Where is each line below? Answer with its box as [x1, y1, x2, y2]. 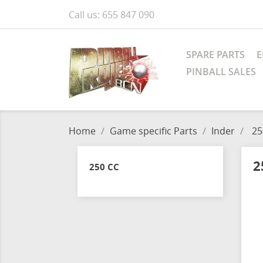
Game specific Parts [110, 124, 197, 137]
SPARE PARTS [186, 48, 245, 61]
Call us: [69, 8, 102, 21]
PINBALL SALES [186, 65, 256, 78]
